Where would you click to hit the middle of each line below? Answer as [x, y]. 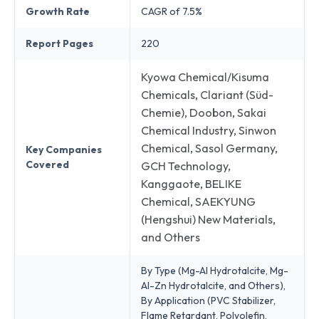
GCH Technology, [186, 166]
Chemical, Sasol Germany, [209, 148]
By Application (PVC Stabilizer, [208, 300]
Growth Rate [58, 11]
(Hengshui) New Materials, [208, 219]
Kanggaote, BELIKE [191, 183]
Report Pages [59, 43]
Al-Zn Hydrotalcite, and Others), [213, 285]
